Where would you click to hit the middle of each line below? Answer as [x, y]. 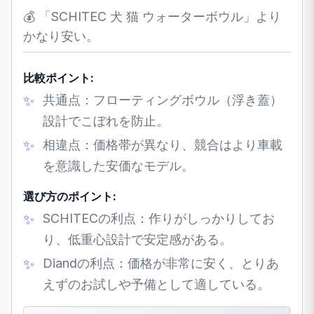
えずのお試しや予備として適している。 [156, 284]
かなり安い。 [61, 36]
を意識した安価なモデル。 [118, 165]
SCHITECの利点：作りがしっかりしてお [159, 218]
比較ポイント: [59, 77]
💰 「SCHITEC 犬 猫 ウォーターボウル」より [152, 16]
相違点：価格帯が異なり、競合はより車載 [163, 144]
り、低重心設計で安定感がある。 [137, 239]
